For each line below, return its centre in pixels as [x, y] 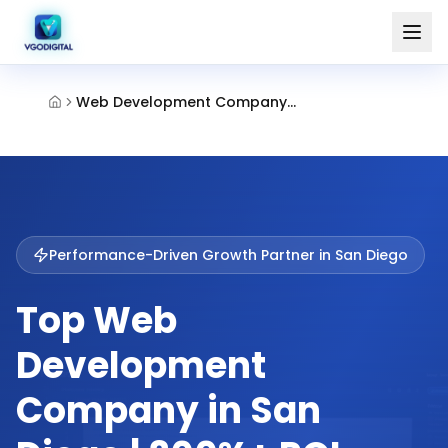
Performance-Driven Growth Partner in [192, 255]
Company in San [168, 410]
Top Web [96, 320]
